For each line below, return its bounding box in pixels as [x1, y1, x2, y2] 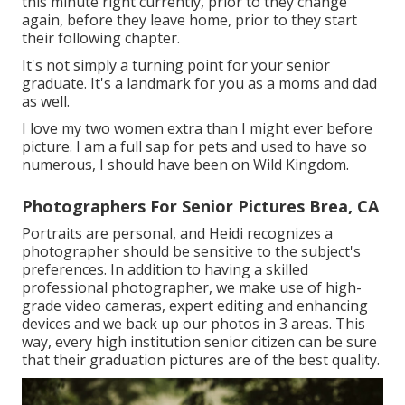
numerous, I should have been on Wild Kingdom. [22, 155, 349, 175]
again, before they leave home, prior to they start [22, 10, 357, 31]
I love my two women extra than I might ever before [22, 118, 372, 139]
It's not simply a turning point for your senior [22, 55, 330, 76]
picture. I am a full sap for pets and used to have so [22, 137, 367, 157]
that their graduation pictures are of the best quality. [22, 350, 380, 371]
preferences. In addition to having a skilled [22, 259, 308, 280]
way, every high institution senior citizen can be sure [22, 332, 377, 353]
